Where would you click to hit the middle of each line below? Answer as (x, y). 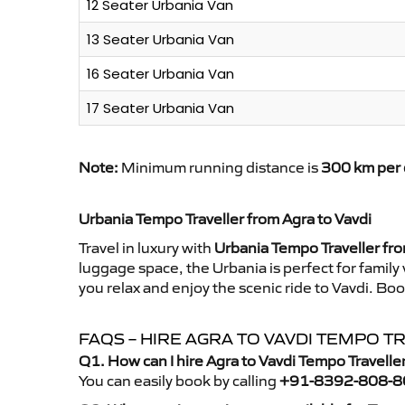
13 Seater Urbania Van (160, 40)
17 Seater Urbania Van (160, 108)
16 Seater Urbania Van (160, 74)
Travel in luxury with (146, 248)
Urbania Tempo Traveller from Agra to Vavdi (225, 219)
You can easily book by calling (179, 381)
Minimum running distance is (220, 168)
